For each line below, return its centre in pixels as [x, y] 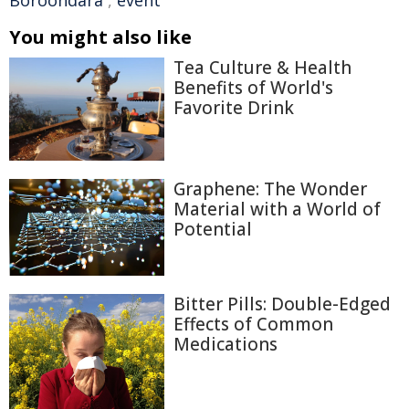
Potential [213, 230]
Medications [225, 345]
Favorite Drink [234, 108]
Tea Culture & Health [262, 68]
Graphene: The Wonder [270, 189]
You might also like [100, 37]
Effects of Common [253, 325]
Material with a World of [277, 210]
